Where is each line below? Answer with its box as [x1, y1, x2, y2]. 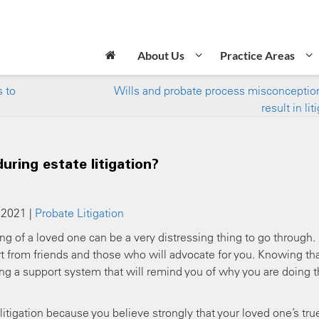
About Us [137, 48, 184, 62]
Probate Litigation [35, 206, 124, 220]
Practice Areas [220, 48, 295, 62]
